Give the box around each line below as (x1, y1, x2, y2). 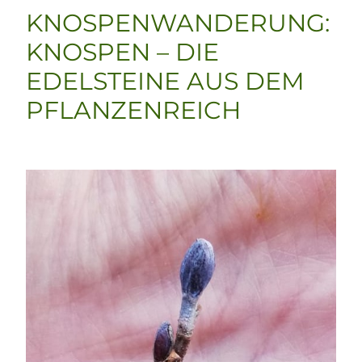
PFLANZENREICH (26, 95, 241, 126)
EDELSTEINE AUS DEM (26, 66, 305, 97)
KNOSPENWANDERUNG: (26, 8, 330, 39)
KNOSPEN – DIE (26, 37, 219, 68)
